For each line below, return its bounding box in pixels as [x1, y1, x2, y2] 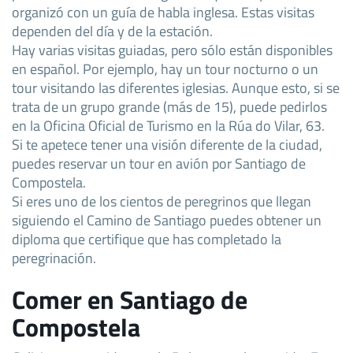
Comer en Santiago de [12, 280, 247, 318]
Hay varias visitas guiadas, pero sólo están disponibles [12, 38, 333, 61]
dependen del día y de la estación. [12, 19, 213, 42]
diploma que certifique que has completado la [12, 227, 281, 250]
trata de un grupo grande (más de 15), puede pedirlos [12, 95, 327, 117]
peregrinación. [12, 246, 96, 269]
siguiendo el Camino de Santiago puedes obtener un [12, 208, 321, 231]
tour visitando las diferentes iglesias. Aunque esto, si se [12, 76, 340, 98]
